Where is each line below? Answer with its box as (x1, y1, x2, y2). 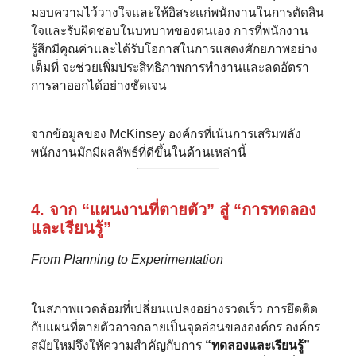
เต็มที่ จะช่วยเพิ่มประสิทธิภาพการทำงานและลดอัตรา (31, 60, 309, 74)
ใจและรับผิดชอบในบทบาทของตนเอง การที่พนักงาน (31, 23, 308, 37)
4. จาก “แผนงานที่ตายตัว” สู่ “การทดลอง (31, 200, 316, 219)
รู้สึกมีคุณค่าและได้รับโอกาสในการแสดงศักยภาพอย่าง (31, 41, 318, 56)
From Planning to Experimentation (31, 253, 223, 267)
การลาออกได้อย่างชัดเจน (31, 78, 167, 92)
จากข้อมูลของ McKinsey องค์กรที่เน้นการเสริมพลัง (31, 127, 301, 141)
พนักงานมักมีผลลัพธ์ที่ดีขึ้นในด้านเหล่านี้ (31, 145, 246, 160)
